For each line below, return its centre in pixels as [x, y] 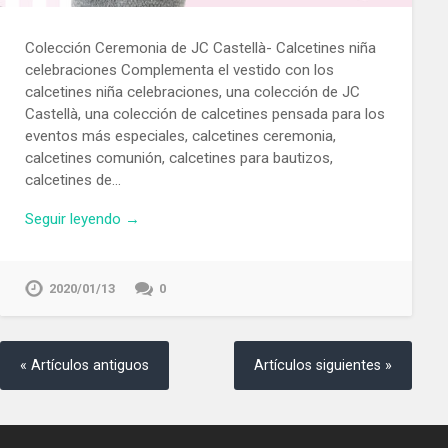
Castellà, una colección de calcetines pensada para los [204, 114]
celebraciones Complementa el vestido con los [179, 70]
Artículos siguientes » [323, 366]
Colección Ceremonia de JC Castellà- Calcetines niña [200, 48]
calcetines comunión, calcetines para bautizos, [178, 158]
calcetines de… [72, 180]
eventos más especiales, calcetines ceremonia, [180, 136]
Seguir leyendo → [82, 219]
